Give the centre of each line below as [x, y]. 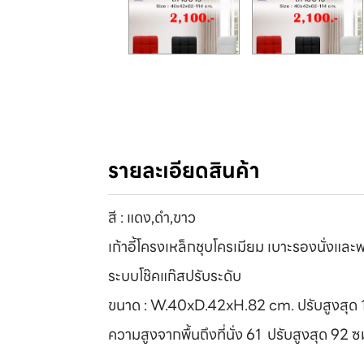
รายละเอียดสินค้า [184, 171]
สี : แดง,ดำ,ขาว [154, 218]
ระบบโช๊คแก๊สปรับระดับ [177, 276]
